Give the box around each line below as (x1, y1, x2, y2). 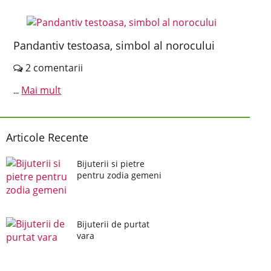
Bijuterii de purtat (77, 218, 149, 230)
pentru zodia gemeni (77, 169, 162, 181)
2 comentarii (23, 61, 83, 74)
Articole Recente (6, 130, 88, 145)
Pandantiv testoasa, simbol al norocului (13, 38, 215, 53)
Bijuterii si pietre (77, 158, 145, 169)
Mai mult (21, 83, 62, 97)
